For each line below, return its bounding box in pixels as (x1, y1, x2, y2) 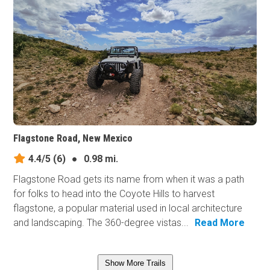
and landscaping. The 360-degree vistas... (13, 216, 189, 228)
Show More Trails (104, 258, 166, 268)
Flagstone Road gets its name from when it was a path (13, 173, 245, 185)
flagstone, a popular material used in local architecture (13, 202, 243, 214)
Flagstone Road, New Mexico (13, 132, 133, 144)
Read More (195, 216, 245, 228)
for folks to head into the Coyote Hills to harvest (13, 187, 215, 199)
